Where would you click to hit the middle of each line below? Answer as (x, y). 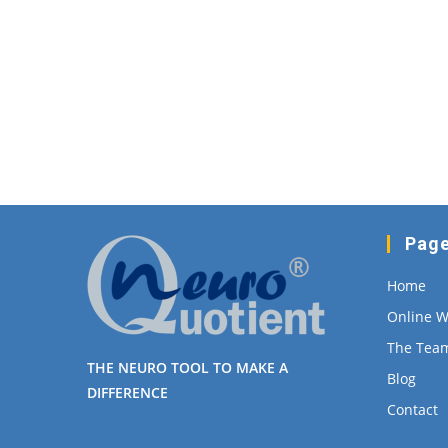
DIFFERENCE (127, 392)
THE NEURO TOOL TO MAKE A (187, 367)
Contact (412, 409)
